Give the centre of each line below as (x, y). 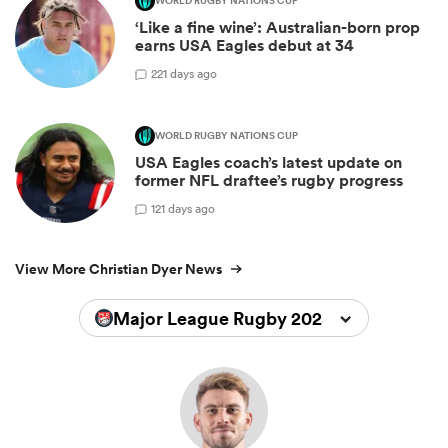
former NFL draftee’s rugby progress (269, 181)
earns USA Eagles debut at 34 (244, 46)
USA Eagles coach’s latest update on (268, 163)
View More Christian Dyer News (118, 269)
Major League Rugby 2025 (222, 318)
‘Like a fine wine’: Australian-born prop (277, 28)
